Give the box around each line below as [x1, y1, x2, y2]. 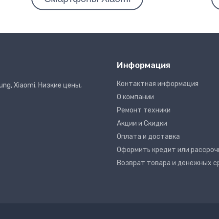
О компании [117, 93, 154, 101]
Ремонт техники [117, 106, 171, 114]
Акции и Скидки [117, 119, 167, 128]
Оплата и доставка [117, 132, 180, 141]
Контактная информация [117, 80, 198, 88]
